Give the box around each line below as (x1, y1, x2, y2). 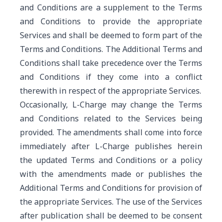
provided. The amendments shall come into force (20, 127, 202, 138)
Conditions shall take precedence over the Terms (20, 57, 202, 68)
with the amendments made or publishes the (20, 168, 202, 179)
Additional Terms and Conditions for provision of (20, 182, 202, 193)
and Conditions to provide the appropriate (20, 16, 202, 27)
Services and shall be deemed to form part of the (20, 30, 202, 41)
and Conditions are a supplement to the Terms (20, 2, 202, 13)
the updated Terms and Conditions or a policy (20, 155, 202, 166)
